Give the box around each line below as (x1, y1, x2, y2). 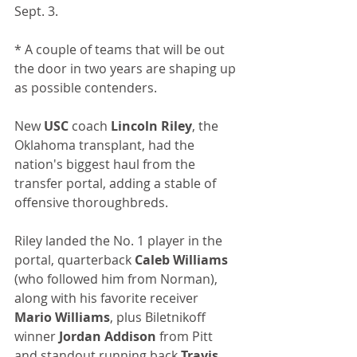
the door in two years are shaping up (14, 60, 239, 78)
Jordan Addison (59, 328, 156, 346)
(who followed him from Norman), (14, 270, 221, 288)
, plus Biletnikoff (110, 308, 209, 327)
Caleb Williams (135, 251, 228, 269)
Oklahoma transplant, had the (14, 136, 198, 155)
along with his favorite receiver (14, 289, 202, 308)
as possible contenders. (14, 79, 157, 97)
